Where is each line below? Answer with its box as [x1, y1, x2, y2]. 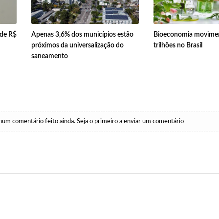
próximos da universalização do [31, 42, 124, 49]
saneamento [31, 53, 68, 60]
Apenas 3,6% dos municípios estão [31, 31, 133, 39]
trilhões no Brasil [153, 42, 202, 49]
